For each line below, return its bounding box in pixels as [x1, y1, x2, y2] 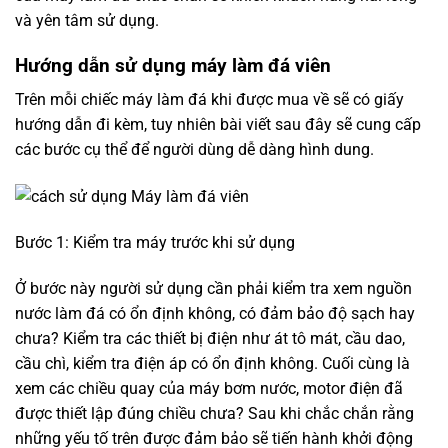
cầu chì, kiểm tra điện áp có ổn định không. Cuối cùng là [15, 353, 410, 373]
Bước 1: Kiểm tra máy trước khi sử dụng [15, 233, 295, 253]
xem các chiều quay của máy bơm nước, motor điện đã [15, 378, 403, 398]
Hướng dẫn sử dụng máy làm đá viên [15, 53, 331, 77]
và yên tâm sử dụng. [15, 10, 159, 30]
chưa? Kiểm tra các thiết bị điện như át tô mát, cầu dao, [15, 328, 405, 348]
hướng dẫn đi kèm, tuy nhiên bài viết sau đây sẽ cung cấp [15, 115, 421, 135]
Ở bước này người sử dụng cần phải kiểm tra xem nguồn [15, 278, 412, 298]
